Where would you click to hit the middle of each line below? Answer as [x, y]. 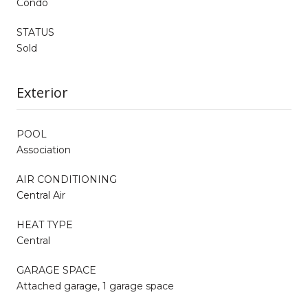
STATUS [35, 32]
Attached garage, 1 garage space [95, 286]
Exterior [42, 92]
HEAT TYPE [45, 224]
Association [44, 150]
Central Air [41, 195]
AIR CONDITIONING [67, 179]
